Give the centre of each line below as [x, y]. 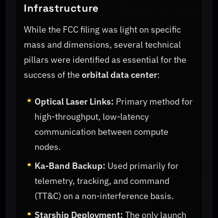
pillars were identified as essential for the [105, 60]
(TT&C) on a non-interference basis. [104, 196]
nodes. [48, 146]
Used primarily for [142, 165]
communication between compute [102, 131]
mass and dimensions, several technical [102, 45]
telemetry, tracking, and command [102, 181]
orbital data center [119, 75]
